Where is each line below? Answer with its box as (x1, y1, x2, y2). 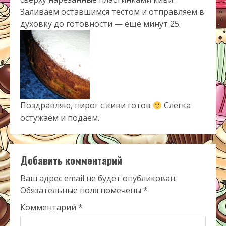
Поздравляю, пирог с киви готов (20, 100, 153, 111)
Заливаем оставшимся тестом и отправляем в (20, 6, 204, 18)
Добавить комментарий (20, 153, 122, 168)
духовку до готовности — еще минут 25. (20, 18, 181, 30)
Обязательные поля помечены (20, 185, 143, 196)
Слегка (162, 100, 191, 111)
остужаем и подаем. (20, 112, 99, 124)
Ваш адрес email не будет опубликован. (20, 173, 177, 184)
